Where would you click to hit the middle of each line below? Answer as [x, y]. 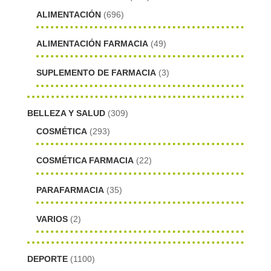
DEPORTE [47, 259]
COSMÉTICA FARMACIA [85, 161]
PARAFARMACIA [70, 190]
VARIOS [52, 219]
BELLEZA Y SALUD [66, 113]
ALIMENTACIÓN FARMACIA [92, 44]
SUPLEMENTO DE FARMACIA [96, 73]
